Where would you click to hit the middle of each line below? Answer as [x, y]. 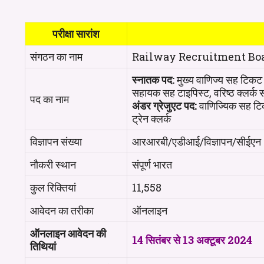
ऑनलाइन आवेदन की [68, 233]
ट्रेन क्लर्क [151, 118]
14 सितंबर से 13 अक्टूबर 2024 [192, 240]
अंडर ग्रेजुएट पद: [164, 105]
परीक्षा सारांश [76, 34]
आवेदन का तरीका [62, 210]
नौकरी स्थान [53, 164]
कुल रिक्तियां [53, 187]
